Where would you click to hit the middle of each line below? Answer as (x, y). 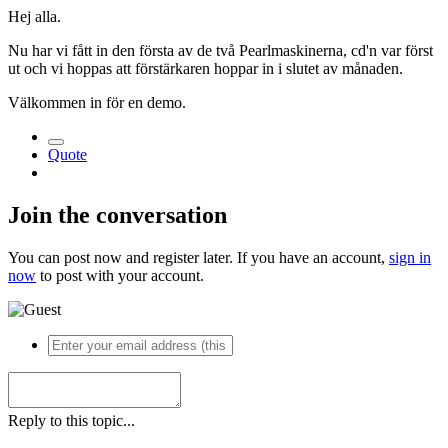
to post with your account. (120, 275)
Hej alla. (34, 17)
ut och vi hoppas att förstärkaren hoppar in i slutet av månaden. (205, 69)
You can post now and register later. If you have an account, (198, 257)
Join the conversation (117, 215)
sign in (410, 257)
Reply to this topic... (71, 420)
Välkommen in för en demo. (97, 103)
